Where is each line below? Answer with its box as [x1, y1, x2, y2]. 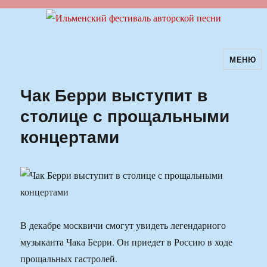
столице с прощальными [20, 103, 230, 128]
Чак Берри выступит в [20, 82, 208, 107]
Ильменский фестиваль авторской [4, 57, 244, 77]
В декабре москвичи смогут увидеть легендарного [20, 219, 226, 232]
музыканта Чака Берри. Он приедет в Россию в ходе [20, 235, 233, 249]
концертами [20, 124, 120, 149]
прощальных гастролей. [20, 252, 118, 265]
